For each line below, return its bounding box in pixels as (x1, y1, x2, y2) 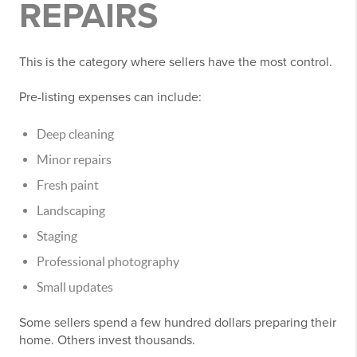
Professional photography (37, 254, 179, 269)
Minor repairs (37, 152, 112, 167)
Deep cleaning (37, 127, 114, 142)
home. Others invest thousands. (19, 332, 195, 349)
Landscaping (37, 203, 105, 218)
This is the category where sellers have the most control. (19, 54, 332, 71)
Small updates (37, 280, 113, 295)
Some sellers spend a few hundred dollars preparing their (19, 315, 336, 331)
